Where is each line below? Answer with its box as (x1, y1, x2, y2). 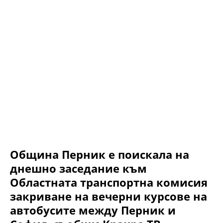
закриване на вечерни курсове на (10, 189, 207, 204)
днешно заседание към (10, 161, 147, 176)
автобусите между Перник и (10, 203, 176, 218)
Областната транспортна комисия (10, 175, 208, 190)
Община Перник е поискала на (10, 147, 189, 162)
